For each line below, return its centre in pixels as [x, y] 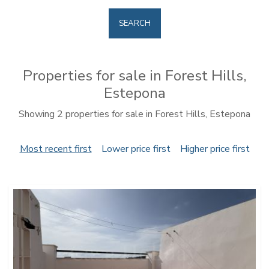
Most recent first [56, 149]
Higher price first [215, 149]
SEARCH [134, 23]
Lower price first [136, 149]
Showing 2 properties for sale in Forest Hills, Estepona [134, 114]
